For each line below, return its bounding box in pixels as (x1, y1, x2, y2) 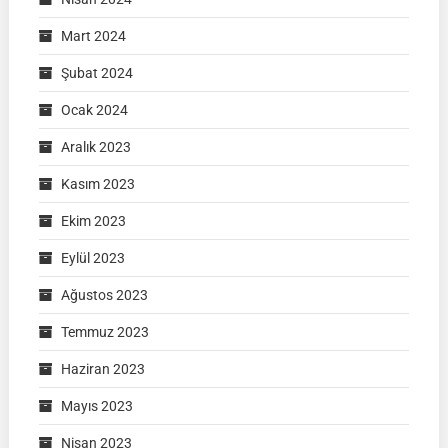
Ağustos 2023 (60, 287, 148, 304)
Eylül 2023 (60, 250, 125, 267)
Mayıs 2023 (60, 398, 133, 415)
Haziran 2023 (60, 361, 145, 378)
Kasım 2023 (60, 176, 135, 193)
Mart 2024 (60, 28, 126, 45)
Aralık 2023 (60, 139, 131, 156)
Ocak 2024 (60, 102, 128, 119)
